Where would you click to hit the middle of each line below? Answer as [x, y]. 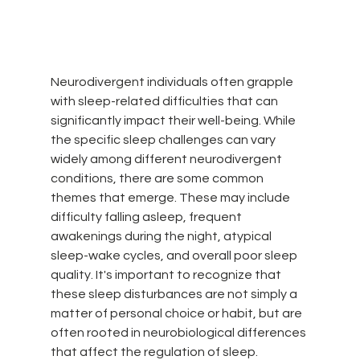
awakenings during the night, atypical [162, 236]
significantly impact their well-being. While [174, 120]
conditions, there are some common [158, 178]
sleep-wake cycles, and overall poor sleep [175, 255]
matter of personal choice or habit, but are [177, 313]
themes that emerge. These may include [171, 197]
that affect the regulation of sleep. [154, 352]
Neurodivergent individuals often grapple [173, 82]
